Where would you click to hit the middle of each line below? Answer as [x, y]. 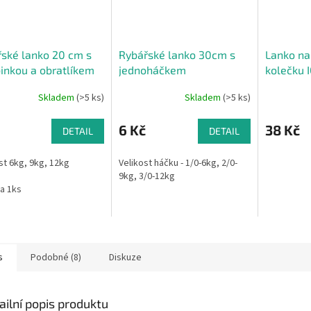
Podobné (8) [56, 257]
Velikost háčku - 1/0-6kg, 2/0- [178, 163]
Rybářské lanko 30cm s [177, 54]
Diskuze [125, 257]
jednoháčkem [152, 69]
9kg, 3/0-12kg [146, 176]
